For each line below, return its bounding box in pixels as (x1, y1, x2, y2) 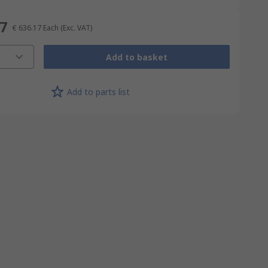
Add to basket (105, 51, 167, 63)
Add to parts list (66, 86, 130, 98)
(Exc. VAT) (60, 23, 92, 33)
